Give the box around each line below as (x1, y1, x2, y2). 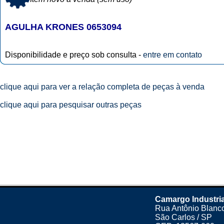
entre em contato (143, 50, 202, 59)
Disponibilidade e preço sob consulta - (5, 50, 143, 59)
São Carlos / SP (155, 213, 212, 221)
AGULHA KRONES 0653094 (5, 22, 121, 32)
